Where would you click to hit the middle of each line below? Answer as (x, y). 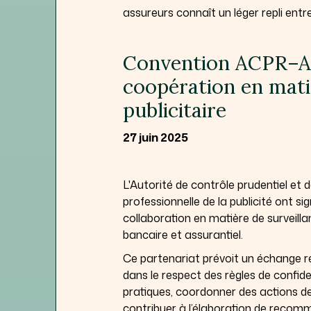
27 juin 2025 (155, 137)
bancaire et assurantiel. (183, 234)
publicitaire (175, 110)
